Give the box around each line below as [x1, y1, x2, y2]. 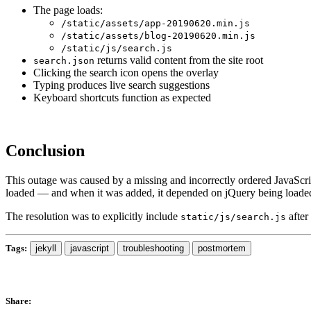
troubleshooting [123, 242, 184, 253]
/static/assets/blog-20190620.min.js [61, 30, 255, 41]
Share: [6, 295, 31, 306]
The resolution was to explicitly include [6, 210, 180, 222]
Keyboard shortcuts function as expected [33, 91, 211, 103]
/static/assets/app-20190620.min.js [61, 17, 250, 28]
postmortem [198, 242, 246, 253]
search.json [33, 55, 94, 66]
